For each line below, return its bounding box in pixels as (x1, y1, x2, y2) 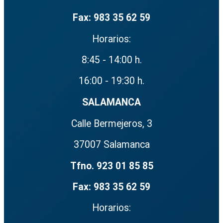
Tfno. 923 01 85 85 (70, 160, 153, 172)
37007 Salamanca (73, 139, 150, 151)
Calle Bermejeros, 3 (71, 117, 152, 129)
